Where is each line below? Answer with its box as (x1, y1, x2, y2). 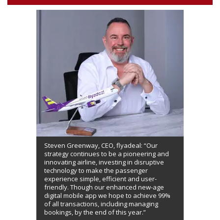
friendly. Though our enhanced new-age (44, 183, 164, 192)
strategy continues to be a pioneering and (44, 149, 169, 159)
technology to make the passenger (44, 166, 148, 175)
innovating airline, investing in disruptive (44, 158, 164, 167)
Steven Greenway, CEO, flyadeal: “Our (44, 141, 158, 150)
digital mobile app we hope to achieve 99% (44, 191, 170, 200)
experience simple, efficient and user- (44, 174, 157, 184)
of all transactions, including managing (44, 199, 158, 209)
